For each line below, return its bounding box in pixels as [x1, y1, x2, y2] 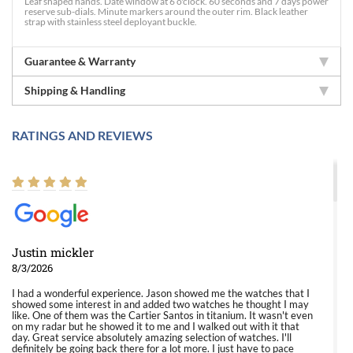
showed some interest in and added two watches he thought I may [12, 298, 309, 310]
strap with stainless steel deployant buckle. [24, 16, 197, 28]
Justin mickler [12, 244, 94, 260]
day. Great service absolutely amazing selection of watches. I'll [12, 331, 292, 344]
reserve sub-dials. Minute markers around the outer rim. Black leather [24, 6, 308, 17]
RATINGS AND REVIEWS [12, 128, 153, 143]
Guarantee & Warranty [24, 54, 136, 68]
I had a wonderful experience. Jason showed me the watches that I [12, 287, 310, 299]
